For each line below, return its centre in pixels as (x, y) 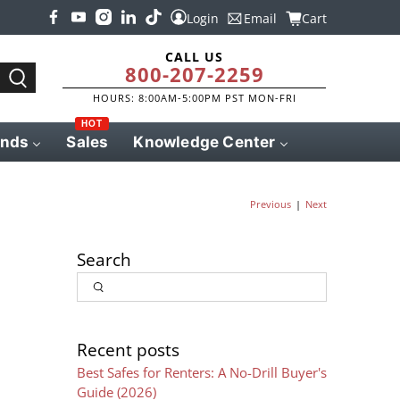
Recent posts (128, 350)
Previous (271, 204)
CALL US (195, 56)
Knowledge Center (204, 142)
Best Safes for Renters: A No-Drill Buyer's (202, 373)
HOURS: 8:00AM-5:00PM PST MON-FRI (194, 97)
